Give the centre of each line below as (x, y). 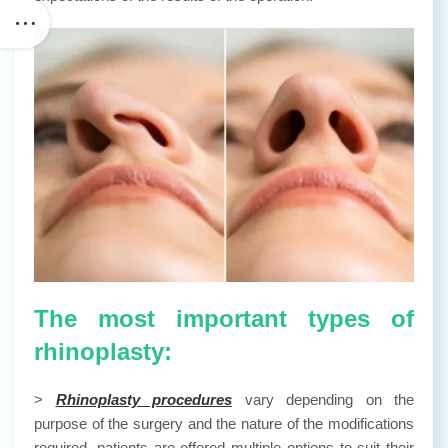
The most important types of (224, 318)
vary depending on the (323, 399)
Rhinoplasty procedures (143, 399)
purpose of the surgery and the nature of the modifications (224, 423)
